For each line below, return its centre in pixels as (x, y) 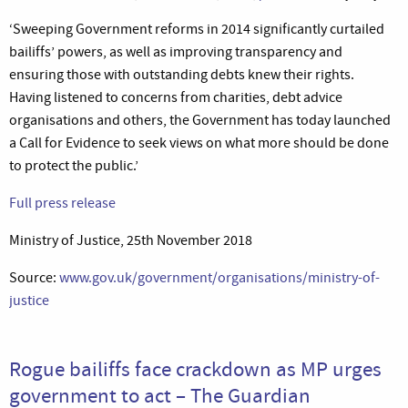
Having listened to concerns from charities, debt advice (176, 97)
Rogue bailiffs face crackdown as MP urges (195, 368)
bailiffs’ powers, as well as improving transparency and (176, 51)
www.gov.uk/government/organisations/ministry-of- (219, 277)
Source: (34, 277)
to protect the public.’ (74, 165)
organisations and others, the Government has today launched (200, 120)
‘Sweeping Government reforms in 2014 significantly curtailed (197, 29)
